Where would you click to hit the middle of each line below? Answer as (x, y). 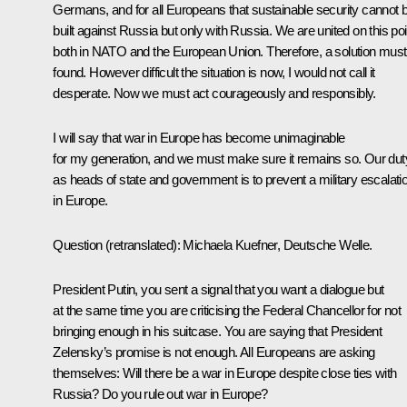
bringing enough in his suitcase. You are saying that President (218, 331)
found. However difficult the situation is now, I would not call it (214, 72)
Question (78, 244)
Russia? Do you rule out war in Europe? (160, 393)
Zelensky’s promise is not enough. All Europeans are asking (214, 352)
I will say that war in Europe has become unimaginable (199, 137)
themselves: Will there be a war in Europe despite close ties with (225, 372)
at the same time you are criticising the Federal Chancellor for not (227, 310)
